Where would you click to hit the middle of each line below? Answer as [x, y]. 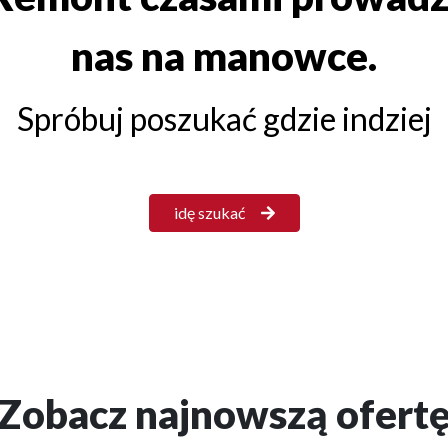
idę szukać [209, 213]
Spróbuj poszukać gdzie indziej [224, 119]
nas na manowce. [224, 56]
